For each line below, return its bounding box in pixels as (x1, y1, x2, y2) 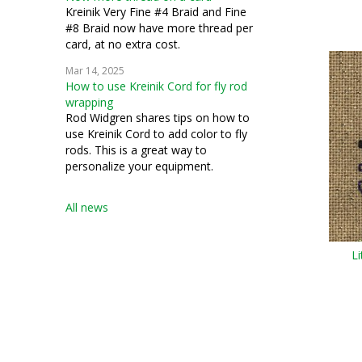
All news (65, 200, 108, 215)
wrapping (65, 95, 113, 110)
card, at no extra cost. (65, 36, 180, 52)
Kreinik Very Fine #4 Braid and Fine (65, 4, 246, 19)
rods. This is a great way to (65, 142, 207, 158)
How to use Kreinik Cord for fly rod (65, 78, 247, 94)
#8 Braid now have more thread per (65, 20, 253, 36)
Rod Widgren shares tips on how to (65, 110, 250, 125)
